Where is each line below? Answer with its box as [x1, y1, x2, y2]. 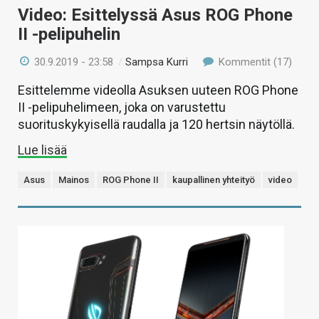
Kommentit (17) [215, 56, 292, 69]
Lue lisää [18, 142, 67, 158]
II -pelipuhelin [18, 24, 120, 45]
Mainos [58, 174, 89, 186]
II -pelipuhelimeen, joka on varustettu [18, 100, 226, 115]
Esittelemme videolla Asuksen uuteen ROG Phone [18, 83, 298, 98]
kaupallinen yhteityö [172, 174, 255, 186]
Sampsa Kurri [125, 56, 189, 69]
